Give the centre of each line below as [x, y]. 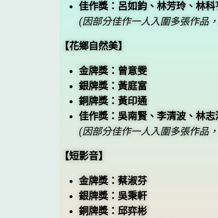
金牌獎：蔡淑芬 [113, 181]
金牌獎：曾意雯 [113, 71]
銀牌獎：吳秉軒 [113, 196]
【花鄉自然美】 [93, 46]
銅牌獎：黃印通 [113, 101]
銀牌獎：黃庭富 [113, 86]
